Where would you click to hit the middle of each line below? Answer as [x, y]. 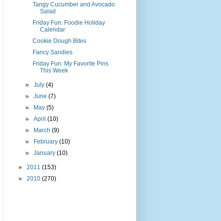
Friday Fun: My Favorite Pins [70, 64]
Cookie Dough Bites [59, 41]
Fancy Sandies [52, 53]
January [45, 153]
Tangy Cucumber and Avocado [74, 5]
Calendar [52, 30]
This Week [54, 71]
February [47, 142]
